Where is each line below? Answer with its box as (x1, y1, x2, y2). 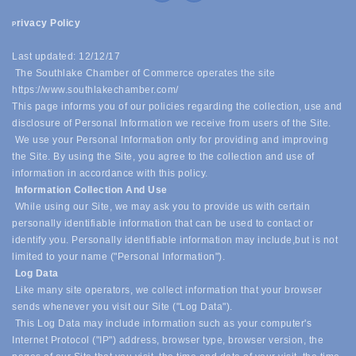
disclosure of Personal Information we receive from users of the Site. (12, 118, 334, 129)
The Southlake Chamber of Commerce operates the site (12, 68, 275, 79)
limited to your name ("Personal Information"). (12, 251, 228, 262)
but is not (295, 234, 338, 246)
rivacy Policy (16, 17, 83, 29)
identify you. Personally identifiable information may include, (12, 234, 295, 246)
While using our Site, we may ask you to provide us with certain (14, 201, 310, 212)
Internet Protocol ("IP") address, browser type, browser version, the (12, 335, 323, 346)
